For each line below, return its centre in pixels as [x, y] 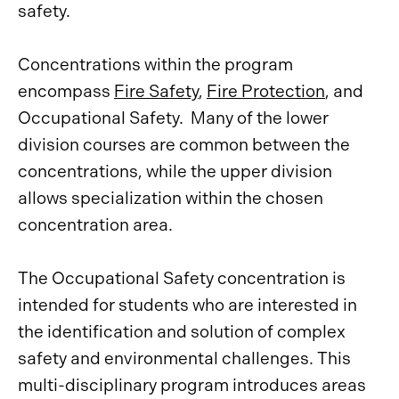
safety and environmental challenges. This [184, 358]
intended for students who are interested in [187, 305]
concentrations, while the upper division [175, 171]
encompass [66, 91]
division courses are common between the [184, 145]
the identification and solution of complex [182, 332]
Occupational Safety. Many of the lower [173, 118]
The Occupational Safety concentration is [182, 278]
